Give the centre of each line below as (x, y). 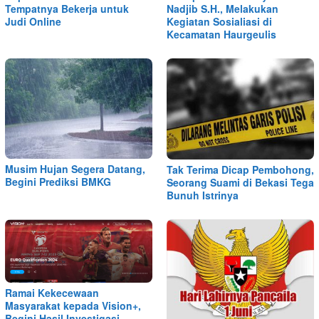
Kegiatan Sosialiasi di (219, 22)
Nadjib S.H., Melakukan (223, 9)
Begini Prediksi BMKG (58, 181)
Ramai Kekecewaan (52, 293)
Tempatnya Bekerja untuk (67, 9)
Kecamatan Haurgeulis (221, 35)
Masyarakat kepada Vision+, (73, 306)
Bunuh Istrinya (203, 195)
